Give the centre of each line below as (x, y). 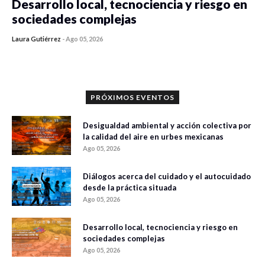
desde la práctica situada (130, 187)
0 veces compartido (64, 47)
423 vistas (127, 47)
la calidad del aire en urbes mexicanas (153, 136)
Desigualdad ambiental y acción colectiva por (167, 125)
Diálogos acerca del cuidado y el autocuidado (167, 176)
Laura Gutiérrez (36, 38)
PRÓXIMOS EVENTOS (132, 97)
